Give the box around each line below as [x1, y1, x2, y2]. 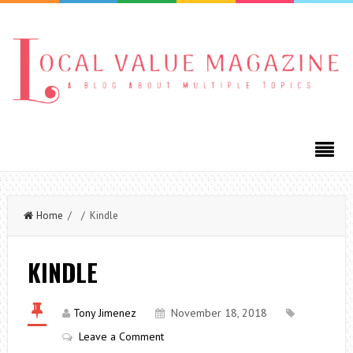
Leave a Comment [78, 329, 164, 344]
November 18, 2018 [170, 305, 267, 320]
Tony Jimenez [72, 305, 136, 320]
